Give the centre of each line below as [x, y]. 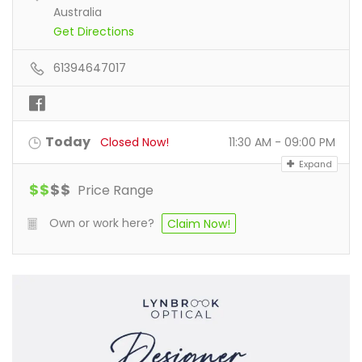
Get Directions [94, 32]
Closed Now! [135, 142]
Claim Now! [199, 224]
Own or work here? [102, 223]
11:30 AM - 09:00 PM [282, 142]
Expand [314, 164]
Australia [78, 12]
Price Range [114, 190]
